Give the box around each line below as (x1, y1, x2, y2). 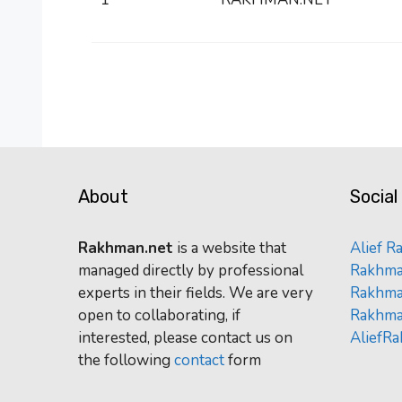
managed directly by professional (78, 259, 303, 281)
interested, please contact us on (78, 327, 293, 348)
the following (78, 349, 174, 371)
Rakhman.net (78, 237, 173, 258)
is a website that (173, 237, 286, 258)
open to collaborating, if (78, 304, 240, 326)
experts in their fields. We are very (78, 282, 313, 303)
